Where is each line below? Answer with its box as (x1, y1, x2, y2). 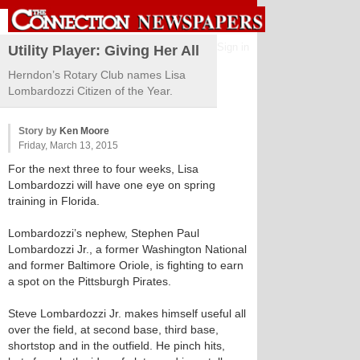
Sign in (217, 41, 249, 53)
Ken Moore (59, 125, 109, 137)
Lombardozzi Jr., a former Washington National (8, 243, 247, 256)
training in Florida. (8, 194, 100, 207)
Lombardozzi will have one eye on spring (8, 178, 215, 191)
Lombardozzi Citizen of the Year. (8, 84, 173, 97)
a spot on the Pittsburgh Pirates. (8, 275, 171, 288)
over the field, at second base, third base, (8, 323, 219, 336)
